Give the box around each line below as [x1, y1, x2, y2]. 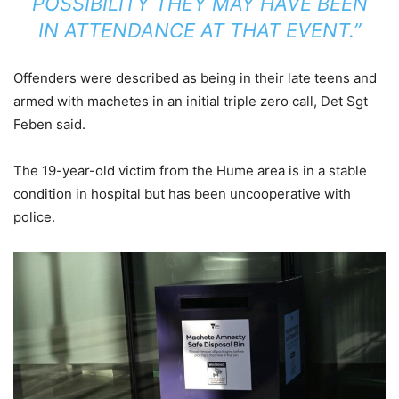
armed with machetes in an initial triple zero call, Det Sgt [13, 93, 368, 110]
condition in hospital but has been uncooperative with [13, 185, 351, 203]
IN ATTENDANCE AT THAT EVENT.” [38, 19, 361, 43]
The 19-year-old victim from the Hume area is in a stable [13, 162, 367, 180]
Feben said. [13, 116, 85, 134]
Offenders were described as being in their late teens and [13, 69, 377, 87]
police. [13, 208, 55, 226]
